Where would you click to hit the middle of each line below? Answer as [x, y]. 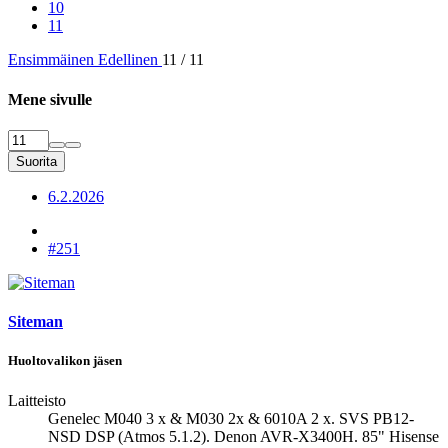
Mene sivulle [50, 99]
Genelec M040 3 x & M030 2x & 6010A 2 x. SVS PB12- [231, 418]
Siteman [35, 322]
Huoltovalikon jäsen [65, 361]
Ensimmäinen [51, 60]
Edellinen [130, 60]
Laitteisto [37, 400]
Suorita [36, 161]
